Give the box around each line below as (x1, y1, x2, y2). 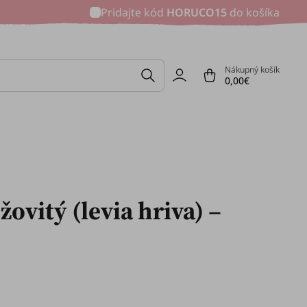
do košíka (227, 5, 280, 20)
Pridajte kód (101, 5, 167, 20)
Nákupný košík (225, 64, 280, 76)
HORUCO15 (167, 5, 227, 20)
